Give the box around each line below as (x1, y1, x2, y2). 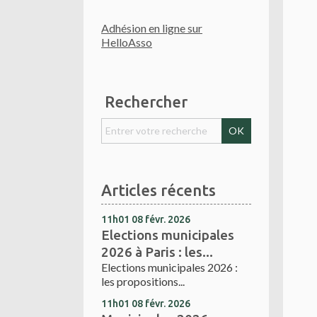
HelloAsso (101, 35, 152, 50)
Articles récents (101, 181, 216, 200)
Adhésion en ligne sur (101, 21, 202, 35)
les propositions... (101, 275, 185, 289)
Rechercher (105, 93, 188, 111)
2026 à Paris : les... (101, 244, 213, 260)
